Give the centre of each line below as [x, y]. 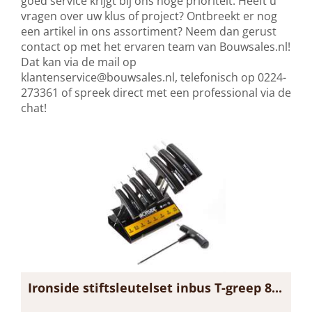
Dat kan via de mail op [79, 62]
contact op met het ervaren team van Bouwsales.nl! [156, 47]
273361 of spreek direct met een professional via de [156, 93]
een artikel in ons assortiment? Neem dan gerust [149, 31]
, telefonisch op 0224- [231, 77]
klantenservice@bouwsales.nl [98, 77]
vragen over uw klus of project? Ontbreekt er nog [149, 16]
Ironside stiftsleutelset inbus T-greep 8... [155, 288]
